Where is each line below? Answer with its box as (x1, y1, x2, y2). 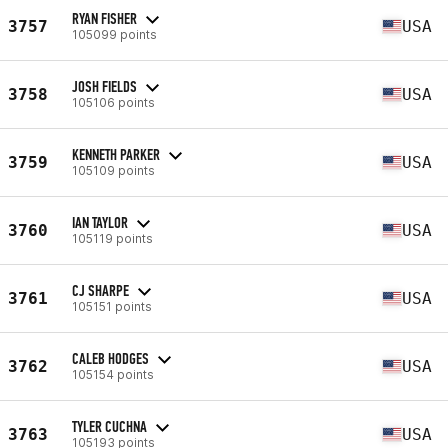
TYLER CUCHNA (72, 416, 147, 436)
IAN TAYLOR (72, 212, 128, 232)
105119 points (72, 230, 153, 246)
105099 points (72, 26, 157, 42)
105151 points (72, 298, 152, 314)
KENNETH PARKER (72, 144, 160, 164)
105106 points (72, 94, 155, 110)
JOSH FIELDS (72, 76, 137, 96)
